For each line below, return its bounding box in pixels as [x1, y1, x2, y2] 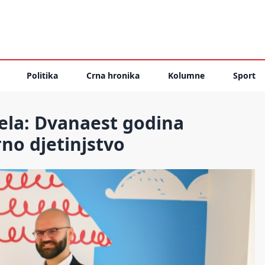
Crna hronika [86, 70, 140, 81]
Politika [27, 70, 58, 81]
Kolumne [168, 70, 205, 81]
